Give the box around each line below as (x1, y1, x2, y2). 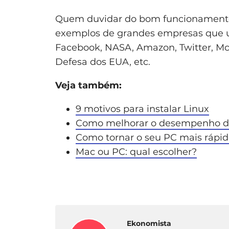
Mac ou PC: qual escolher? (76, 146, 197, 157)
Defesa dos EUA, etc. (55, 56, 150, 67)
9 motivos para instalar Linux (76, 103, 209, 114)
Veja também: (55, 79, 122, 91)
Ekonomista (127, 218, 171, 228)
